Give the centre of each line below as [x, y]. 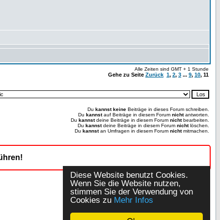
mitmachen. [195, 131]
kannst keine [111, 109]
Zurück [154, 75]
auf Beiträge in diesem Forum [137, 115]
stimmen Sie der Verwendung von [132, 192]
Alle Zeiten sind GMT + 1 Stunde [172, 69]
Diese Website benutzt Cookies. [129, 175]
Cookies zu [92, 200]
